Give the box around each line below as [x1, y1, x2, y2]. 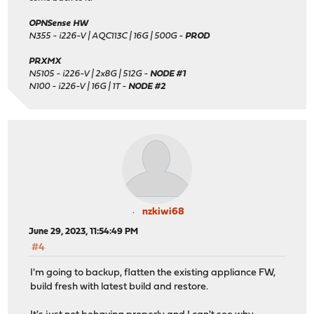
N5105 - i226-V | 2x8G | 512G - [29, 69, 151, 78]
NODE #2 [128, 81, 166, 91]
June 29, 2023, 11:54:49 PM [29, 226, 139, 236]
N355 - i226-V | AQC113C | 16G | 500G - [29, 31, 186, 41]
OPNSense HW [29, 18, 89, 28]
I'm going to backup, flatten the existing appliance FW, [30, 268, 276, 279]
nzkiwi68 [142, 206, 184, 217]
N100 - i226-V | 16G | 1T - [29, 81, 129, 91]
